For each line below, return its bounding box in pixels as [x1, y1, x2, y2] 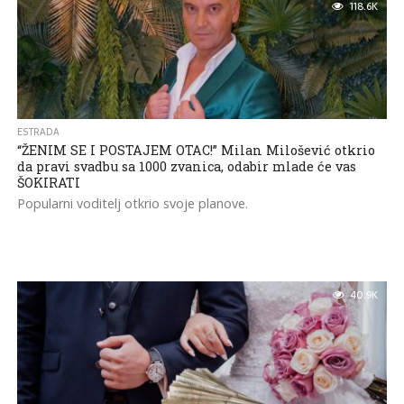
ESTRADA [16, 124, 60, 140]
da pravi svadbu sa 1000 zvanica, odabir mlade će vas [16, 158, 356, 175]
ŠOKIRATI [16, 174, 80, 191]
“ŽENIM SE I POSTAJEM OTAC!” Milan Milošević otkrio [16, 142, 375, 159]
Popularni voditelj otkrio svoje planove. [16, 195, 248, 212]
